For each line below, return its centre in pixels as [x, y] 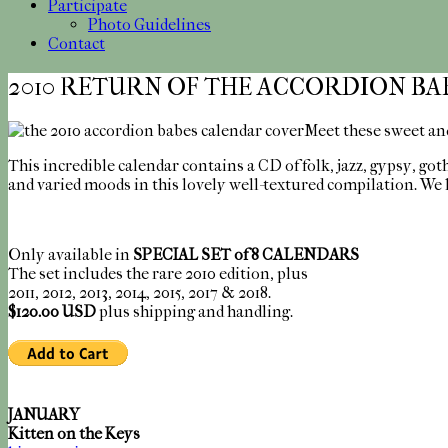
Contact [76, 43]
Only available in [70, 254]
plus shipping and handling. [194, 311]
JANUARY [44, 414]
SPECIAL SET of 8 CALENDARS [246, 254]
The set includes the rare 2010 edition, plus [158, 273]
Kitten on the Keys [74, 433]
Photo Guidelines [149, 24]
